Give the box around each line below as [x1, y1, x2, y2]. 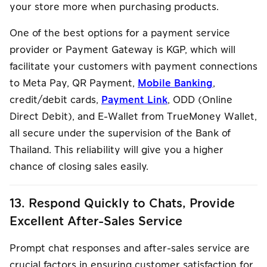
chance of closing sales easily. [10, 160, 148, 173]
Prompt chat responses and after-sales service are [10, 241, 250, 255]
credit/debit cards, [10, 93, 101, 107]
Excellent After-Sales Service [10, 213, 182, 230]
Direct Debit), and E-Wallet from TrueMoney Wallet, [10, 110, 257, 123]
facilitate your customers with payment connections [10, 60, 257, 73]
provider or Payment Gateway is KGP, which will [10, 43, 235, 57]
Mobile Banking [138, 76, 213, 90]
